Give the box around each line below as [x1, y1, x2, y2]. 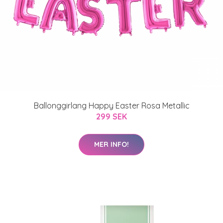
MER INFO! [94, 140, 129, 149]
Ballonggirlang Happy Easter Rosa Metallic [33, 101, 190, 111]
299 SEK [96, 111, 127, 121]
